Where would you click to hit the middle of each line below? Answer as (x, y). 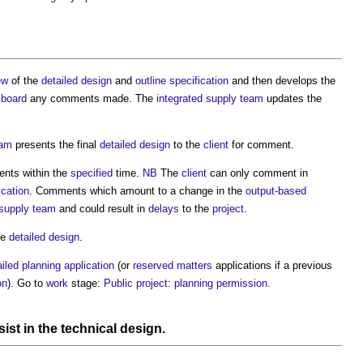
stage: (86, 283)
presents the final (56, 144)
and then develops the (282, 80)
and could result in (102, 208)
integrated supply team (210, 98)
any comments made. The (92, 98)
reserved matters (173, 265)
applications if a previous (272, 265)
